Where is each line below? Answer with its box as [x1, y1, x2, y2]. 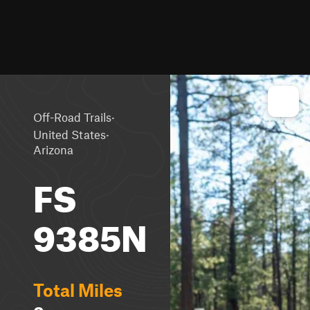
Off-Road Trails [33, 109, 111, 124]
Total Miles [33, 280, 122, 300]
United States [33, 127, 106, 141]
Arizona [33, 143, 73, 156]
